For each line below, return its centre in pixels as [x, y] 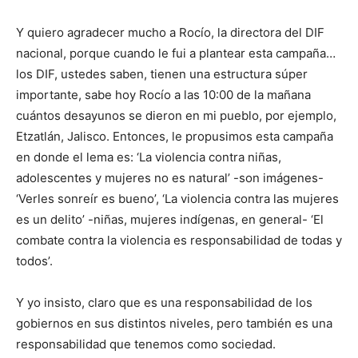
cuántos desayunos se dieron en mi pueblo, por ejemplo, [176, 116]
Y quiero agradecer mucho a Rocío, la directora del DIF [170, 33]
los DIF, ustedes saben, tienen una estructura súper [162, 74]
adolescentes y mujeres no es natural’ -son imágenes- [170, 178]
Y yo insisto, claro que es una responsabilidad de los [164, 303]
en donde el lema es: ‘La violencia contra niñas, [149, 157]
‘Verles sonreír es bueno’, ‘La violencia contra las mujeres [177, 199]
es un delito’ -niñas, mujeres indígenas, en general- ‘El [170, 220]
